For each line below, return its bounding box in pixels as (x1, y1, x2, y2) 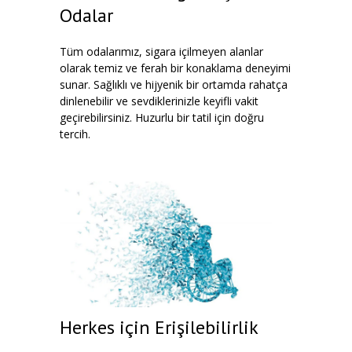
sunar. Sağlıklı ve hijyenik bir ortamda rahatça (60, 77, 288, 92)
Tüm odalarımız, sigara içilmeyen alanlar (60, 44, 263, 59)
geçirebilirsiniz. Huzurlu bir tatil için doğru (60, 110, 264, 125)
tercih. (60, 126, 90, 141)
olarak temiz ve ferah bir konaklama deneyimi (60, 60, 291, 75)
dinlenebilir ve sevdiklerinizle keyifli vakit (60, 93, 258, 108)
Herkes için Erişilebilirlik (60, 315, 258, 339)
